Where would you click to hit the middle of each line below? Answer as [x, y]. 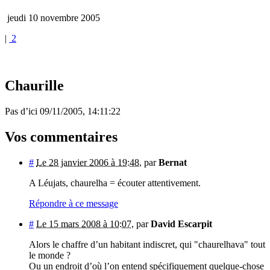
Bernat [173, 163]
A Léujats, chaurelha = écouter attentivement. [115, 183]
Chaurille [34, 86]
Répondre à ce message [74, 204]
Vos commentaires [61, 137]
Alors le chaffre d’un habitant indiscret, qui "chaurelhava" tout [147, 245]
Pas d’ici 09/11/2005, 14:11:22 [63, 111]
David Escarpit [181, 224]
